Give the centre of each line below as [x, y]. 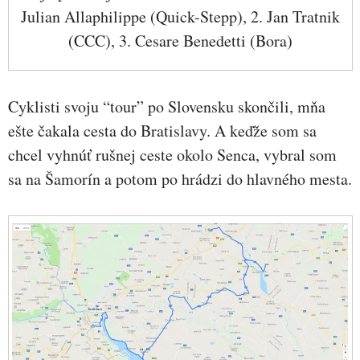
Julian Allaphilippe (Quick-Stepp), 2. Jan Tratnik [180, 17]
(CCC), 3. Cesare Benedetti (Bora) [180, 41]
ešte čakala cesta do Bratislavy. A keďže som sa [162, 130]
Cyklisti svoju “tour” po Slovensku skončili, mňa [167, 106]
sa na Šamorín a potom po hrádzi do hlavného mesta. [180, 178]
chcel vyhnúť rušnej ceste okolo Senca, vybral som [172, 154]
